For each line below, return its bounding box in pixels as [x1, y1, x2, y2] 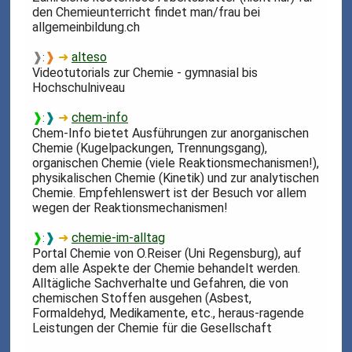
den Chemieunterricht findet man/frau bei [32, 5, 261, 20]
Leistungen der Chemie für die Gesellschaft [32, 321, 273, 336]
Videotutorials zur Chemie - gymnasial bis [32, 65, 258, 81]
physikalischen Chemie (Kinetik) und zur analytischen [32, 170, 320, 186]
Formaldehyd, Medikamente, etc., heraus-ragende [32, 306, 305, 321]
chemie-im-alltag [71, 230, 166, 246]
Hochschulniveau [32, 80, 126, 96]
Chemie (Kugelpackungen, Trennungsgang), [32, 141, 268, 156]
